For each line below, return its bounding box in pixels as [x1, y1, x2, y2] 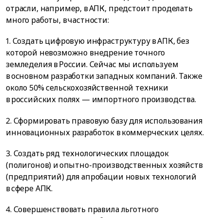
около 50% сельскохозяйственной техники [6, 82, 168, 93]
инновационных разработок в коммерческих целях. [6, 127, 204, 138]
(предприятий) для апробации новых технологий [6, 171, 197, 182]
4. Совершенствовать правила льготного [6, 203, 159, 215]
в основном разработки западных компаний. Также [6, 71, 202, 82]
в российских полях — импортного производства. [6, 94, 196, 105]
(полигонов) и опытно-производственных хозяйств [6, 159, 203, 170]
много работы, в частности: [6, 15, 109, 26]
